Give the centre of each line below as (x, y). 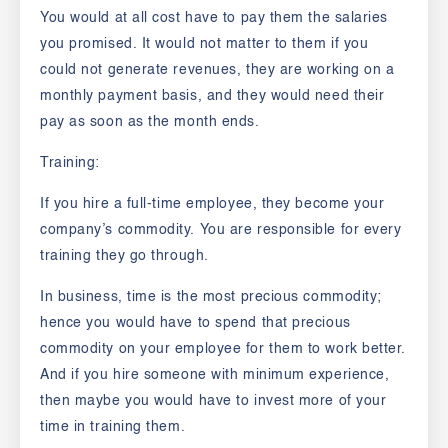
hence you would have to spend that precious (195, 323)
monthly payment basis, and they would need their (212, 96)
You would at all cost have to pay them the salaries (214, 18)
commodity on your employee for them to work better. (223, 349)
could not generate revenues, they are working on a (217, 70)
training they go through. (127, 256)
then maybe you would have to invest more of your (213, 401)
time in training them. (113, 427)
